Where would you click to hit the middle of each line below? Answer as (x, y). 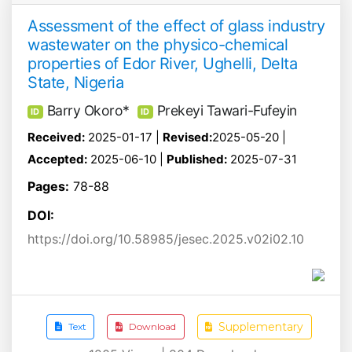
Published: (197, 159)
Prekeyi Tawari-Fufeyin (227, 110)
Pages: (48, 187)
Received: (56, 137)
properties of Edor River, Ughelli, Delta (162, 63)
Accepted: (57, 159)
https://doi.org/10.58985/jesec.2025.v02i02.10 (166, 238)
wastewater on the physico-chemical (158, 44)
